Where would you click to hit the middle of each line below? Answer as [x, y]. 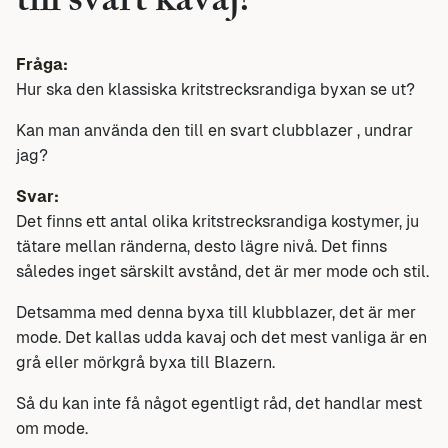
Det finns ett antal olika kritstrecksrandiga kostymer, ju [217, 221]
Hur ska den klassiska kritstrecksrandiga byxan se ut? [215, 89]
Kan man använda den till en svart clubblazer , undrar [214, 130]
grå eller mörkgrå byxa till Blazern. [145, 362]
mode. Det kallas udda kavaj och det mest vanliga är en [221, 337]
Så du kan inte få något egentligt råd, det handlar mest [219, 403]
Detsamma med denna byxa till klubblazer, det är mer [216, 312]
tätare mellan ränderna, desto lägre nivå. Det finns [201, 246]
